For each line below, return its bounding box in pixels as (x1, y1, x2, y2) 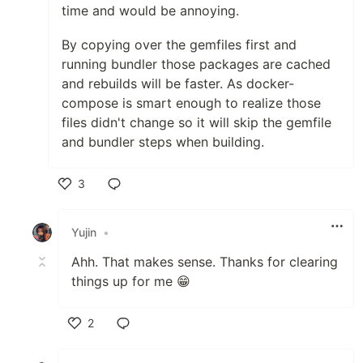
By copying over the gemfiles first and (62, 36, 297, 53)
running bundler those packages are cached (62, 55, 331, 72)
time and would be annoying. (62, 2, 239, 19)
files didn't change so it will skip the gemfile (62, 113, 331, 130)
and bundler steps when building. (62, 133, 264, 150)
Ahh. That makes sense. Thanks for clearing (71, 253, 338, 270)
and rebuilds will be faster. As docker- (62, 75, 294, 92)
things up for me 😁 (71, 272, 190, 289)
